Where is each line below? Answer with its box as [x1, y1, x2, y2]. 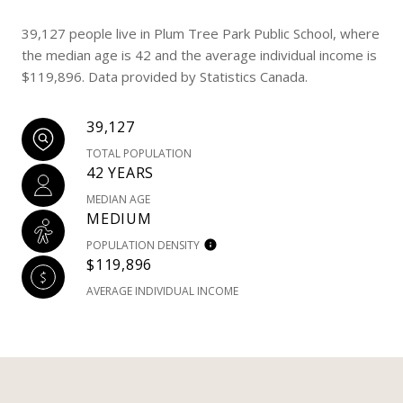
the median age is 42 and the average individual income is [22, 46, 377, 65]
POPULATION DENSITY [86, 237, 200, 254]
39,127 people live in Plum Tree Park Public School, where [22, 24, 380, 43]
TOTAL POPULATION [86, 146, 192, 162]
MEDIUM [86, 209, 152, 229]
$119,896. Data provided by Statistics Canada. [22, 67, 308, 86]
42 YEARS [86, 163, 154, 184]
